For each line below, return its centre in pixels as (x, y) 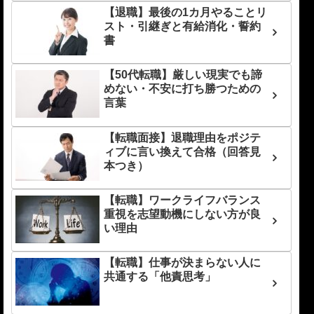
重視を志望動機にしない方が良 (183, 214)
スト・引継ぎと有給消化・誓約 (183, 26)
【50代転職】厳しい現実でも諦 (183, 75)
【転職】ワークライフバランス (183, 200)
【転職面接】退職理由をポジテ (183, 137)
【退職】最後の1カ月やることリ (186, 12)
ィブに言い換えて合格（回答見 (183, 151)
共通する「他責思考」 (160, 277)
